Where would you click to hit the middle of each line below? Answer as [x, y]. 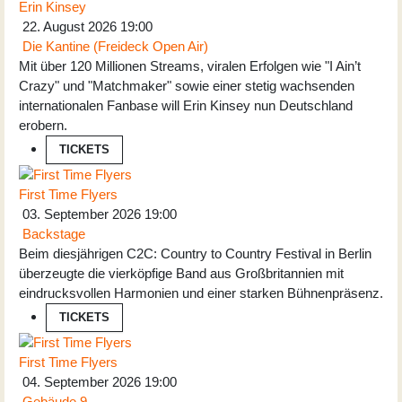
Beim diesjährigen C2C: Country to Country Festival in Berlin [195, 253]
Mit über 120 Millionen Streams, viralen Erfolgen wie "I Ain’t [190, 66]
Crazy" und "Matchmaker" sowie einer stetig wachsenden [187, 85]
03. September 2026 [82, 214]
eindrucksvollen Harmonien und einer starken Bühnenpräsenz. [201, 293]
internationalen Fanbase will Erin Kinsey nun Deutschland [186, 105]
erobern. [43, 125]
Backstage [54, 233]
